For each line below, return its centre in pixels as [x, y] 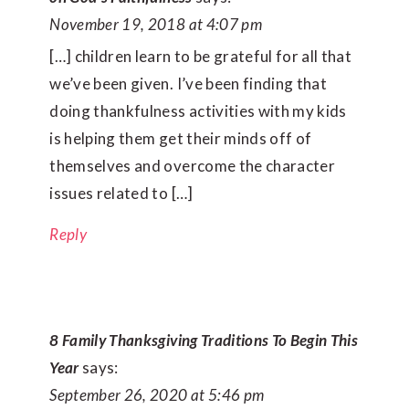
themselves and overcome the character [192, 166]
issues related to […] [121, 194]
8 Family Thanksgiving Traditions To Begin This [204, 341]
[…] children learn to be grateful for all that [201, 57]
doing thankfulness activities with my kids [198, 111]
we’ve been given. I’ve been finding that [188, 84]
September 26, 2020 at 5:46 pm [157, 395]
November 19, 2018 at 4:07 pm [156, 25]
